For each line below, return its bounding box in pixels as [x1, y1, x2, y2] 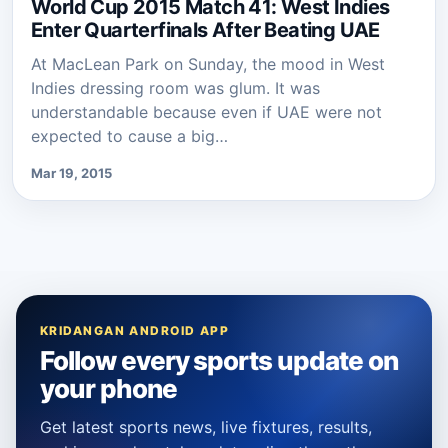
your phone [40, 372, 177, 404]
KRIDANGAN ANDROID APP [40, 322, 230, 338]
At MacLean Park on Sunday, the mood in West [31, 53, 385, 74]
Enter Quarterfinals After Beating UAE [31, 17, 380, 42]
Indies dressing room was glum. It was [31, 77, 320, 98]
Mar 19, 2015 [31, 164, 112, 181]
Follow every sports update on [40, 344, 398, 376]
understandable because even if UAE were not [31, 101, 382, 122]
